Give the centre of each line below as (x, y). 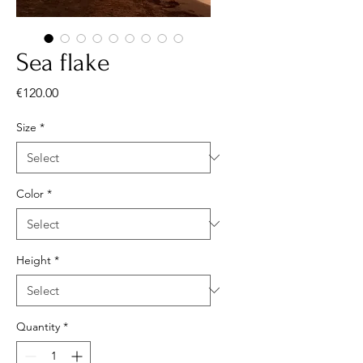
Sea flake (63, 62)
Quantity (38, 326)
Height (34, 260)
